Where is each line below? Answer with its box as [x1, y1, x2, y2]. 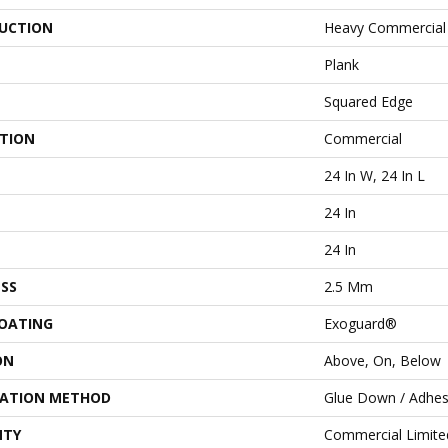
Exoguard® [324, 313, 397, 333]
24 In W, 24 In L [324, 165, 425, 185]
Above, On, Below [324, 350, 441, 370]
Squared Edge [324, 91, 413, 111]
